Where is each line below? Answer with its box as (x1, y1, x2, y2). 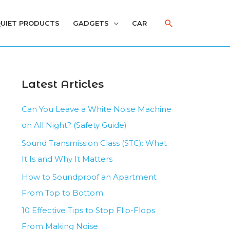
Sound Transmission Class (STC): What (21, 138, 167, 148)
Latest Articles (21, 78, 104, 90)
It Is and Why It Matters (21, 154, 112, 164)
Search (163, 17, 200, 30)
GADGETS (72, 19, 109, 27)
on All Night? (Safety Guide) (21, 120, 127, 130)
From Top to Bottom (21, 187, 103, 198)
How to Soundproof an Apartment (21, 171, 157, 182)
